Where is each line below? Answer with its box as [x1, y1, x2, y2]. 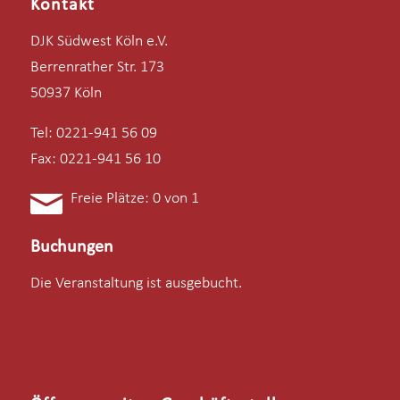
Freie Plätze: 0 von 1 [70, 189, 199, 207]
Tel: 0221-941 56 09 [29, 124, 157, 142]
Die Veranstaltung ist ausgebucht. [29, 275, 242, 293]
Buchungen [29, 237, 113, 256]
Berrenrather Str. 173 [29, 59, 164, 77]
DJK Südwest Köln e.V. [29, 33, 168, 51]
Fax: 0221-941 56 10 [29, 150, 161, 168]
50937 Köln [29, 85, 102, 103]
